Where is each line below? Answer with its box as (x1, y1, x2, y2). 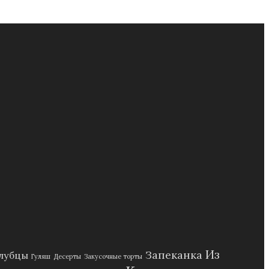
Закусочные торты (84, 252, 142, 261)
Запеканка (145, 247, 202, 262)
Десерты (53, 252, 81, 261)
